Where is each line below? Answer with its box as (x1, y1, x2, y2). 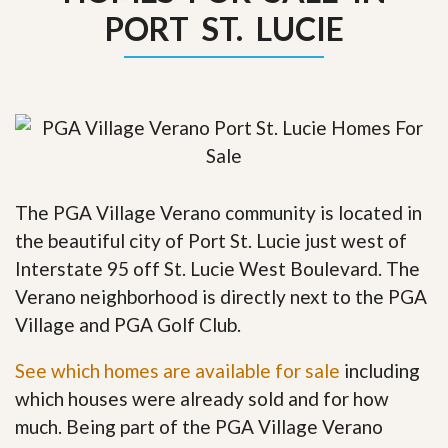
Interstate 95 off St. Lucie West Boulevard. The (15, 256, 420, 280)
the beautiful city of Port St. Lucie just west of (15, 228, 407, 252)
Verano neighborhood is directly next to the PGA (15, 284, 427, 308)
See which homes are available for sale (15, 358, 340, 382)
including (340, 358, 420, 382)
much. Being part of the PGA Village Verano (15, 414, 383, 438)
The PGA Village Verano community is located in (15, 200, 422, 224)
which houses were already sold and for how (15, 386, 389, 410)
